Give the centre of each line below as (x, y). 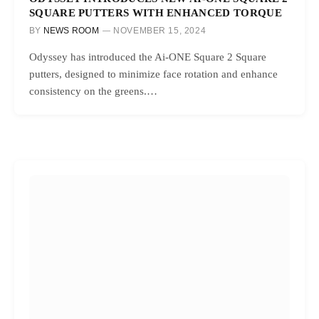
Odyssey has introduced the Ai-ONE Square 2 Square (148, 57)
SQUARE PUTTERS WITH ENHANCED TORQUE (156, 13)
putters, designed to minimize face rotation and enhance (153, 74)
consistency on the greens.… (93, 91)
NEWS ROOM (71, 31)
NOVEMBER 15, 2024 (160, 31)
